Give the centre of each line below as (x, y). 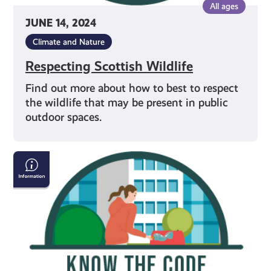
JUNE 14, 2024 (61, 24)
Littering (37, 173)
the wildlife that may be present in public (127, 103)
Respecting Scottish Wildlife (109, 67)
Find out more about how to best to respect (132, 88)
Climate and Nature (69, 42)
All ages (224, 6)
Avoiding (38, 158)
